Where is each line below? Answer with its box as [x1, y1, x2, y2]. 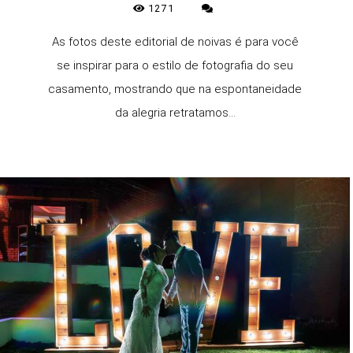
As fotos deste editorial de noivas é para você [51, 35, 299, 49]
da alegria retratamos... [114, 106, 236, 120]
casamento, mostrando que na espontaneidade [48, 82, 302, 96]
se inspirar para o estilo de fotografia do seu [57, 58, 293, 72]
